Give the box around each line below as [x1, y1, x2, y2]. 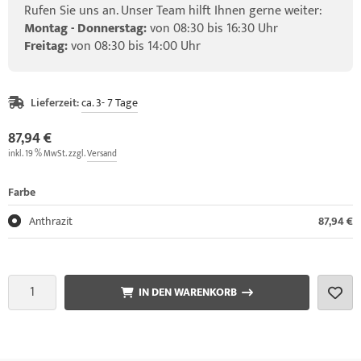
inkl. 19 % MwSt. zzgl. [8, 146, 87, 161]
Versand [87, 146, 117, 161]
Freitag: [24, 35, 68, 57]
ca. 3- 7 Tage [81, 93, 138, 112]
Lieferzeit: [31, 93, 79, 112]
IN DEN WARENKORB [139, 282, 237, 301]
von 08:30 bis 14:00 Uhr [68, 35, 201, 57]
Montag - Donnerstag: [24, 17, 147, 39]
